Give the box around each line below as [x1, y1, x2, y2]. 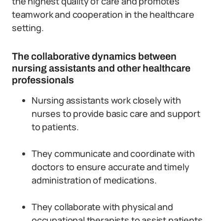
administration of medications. [32, 174, 157, 186]
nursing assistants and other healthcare [12, 63, 190, 74]
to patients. [32, 121, 79, 133]
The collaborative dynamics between [12, 51, 177, 62]
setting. [12, 22, 44, 34]
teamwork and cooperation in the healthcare [12, 8, 194, 20]
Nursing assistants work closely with [32, 94, 181, 106]
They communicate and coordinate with [32, 147, 195, 159]
